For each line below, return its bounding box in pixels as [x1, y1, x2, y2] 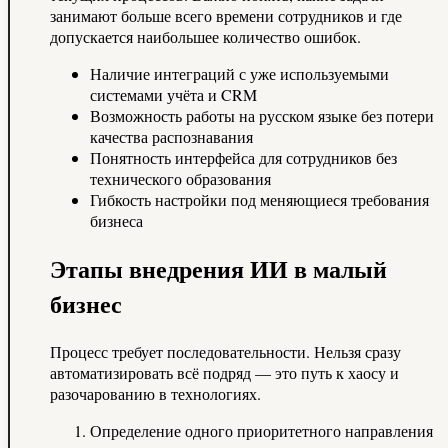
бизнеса [90, 210, 143, 232]
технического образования [90, 168, 271, 190]
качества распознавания [90, 126, 253, 148]
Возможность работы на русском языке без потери [90, 105, 434, 127]
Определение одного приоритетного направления [90, 419, 433, 441]
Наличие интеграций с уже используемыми [90, 63, 389, 85]
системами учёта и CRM [90, 84, 257, 106]
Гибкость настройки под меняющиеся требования [90, 189, 429, 211]
